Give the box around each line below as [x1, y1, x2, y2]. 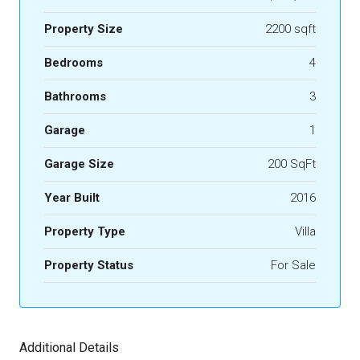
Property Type [44, 224, 125, 239]
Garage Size [44, 157, 114, 172]
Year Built [44, 190, 100, 206]
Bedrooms [44, 55, 103, 71]
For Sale [271, 258, 316, 273]
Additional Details [19, 340, 119, 356]
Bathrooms [44, 89, 106, 104]
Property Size [44, 22, 123, 37]
